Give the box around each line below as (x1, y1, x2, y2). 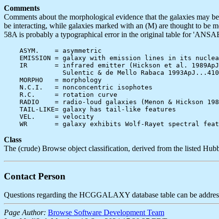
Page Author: (4, 208, 46, 217)
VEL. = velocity (4, 112, 94, 120)
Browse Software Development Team (48, 208, 164, 217)
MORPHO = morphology (4, 76, 102, 84)
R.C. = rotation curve (4, 90, 117, 98)
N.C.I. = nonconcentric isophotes (4, 83, 153, 91)
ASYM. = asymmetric (4, 46, 102, 54)
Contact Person (4, 171, 66, 181)
